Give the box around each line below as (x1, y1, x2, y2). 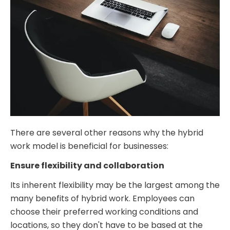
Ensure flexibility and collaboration (10, 159, 164, 171)
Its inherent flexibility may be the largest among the (10, 179, 220, 191)
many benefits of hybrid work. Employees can (10, 192, 195, 204)
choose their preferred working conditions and (10, 205, 198, 218)
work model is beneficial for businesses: (10, 140, 168, 152)
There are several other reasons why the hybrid (10, 126, 203, 139)
